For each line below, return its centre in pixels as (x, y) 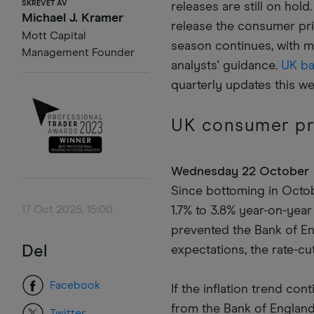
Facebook (75, 285)
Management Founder (78, 53)
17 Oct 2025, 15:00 (67, 209)
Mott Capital (54, 36)
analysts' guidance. (226, 66)
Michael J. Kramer (73, 19)
